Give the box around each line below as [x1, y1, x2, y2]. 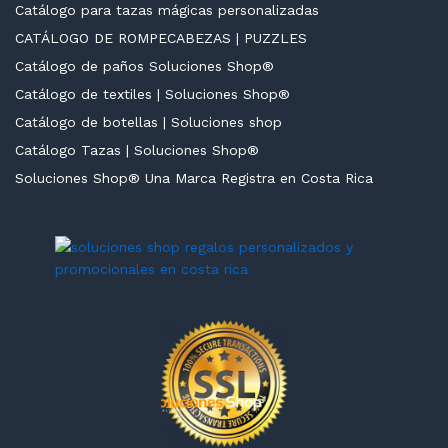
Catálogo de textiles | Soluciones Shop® [15, 85, 290, 102]
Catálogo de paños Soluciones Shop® [15, 57, 274, 74]
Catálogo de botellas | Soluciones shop [15, 113, 282, 130]
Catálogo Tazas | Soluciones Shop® [15, 141, 259, 158]
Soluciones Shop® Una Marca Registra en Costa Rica [15, 169, 373, 186]
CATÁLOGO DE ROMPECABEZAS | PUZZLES [15, 29, 307, 46]
